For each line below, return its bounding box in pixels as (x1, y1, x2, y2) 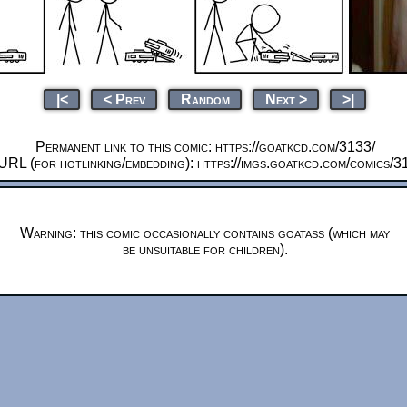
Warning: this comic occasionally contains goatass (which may (20, 224, 390, 241)
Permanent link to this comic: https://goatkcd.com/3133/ (35, 138, 375, 154)
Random (180, 91, 230, 107)
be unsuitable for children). (122, 241, 288, 257)
